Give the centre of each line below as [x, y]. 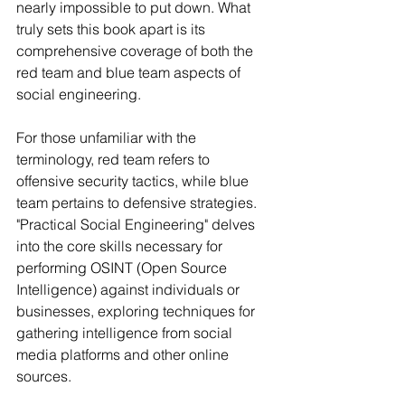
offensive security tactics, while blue [134, 181]
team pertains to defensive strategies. [138, 203]
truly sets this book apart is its [113, 29]
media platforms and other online [124, 355]
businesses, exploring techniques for [137, 311]
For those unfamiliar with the [108, 138]
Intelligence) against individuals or [130, 290]
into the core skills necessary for [121, 246]
